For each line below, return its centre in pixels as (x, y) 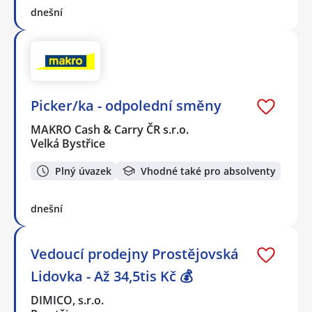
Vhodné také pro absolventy (208, 171)
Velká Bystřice (68, 144)
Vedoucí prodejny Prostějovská (135, 253)
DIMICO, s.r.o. (68, 300)
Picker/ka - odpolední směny (126, 106)
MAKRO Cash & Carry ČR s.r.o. (110, 130)
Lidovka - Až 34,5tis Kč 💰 (112, 276)
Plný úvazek (83, 171)
